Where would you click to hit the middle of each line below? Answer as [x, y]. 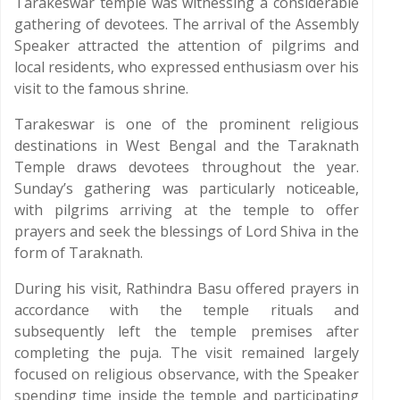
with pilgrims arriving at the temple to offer [187, 210]
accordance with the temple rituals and [187, 310]
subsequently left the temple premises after [187, 331]
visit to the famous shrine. [101, 88]
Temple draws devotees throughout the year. [187, 167]
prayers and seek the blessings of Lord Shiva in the [187, 231]
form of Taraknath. [79, 253]
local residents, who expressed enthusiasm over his [187, 67]
